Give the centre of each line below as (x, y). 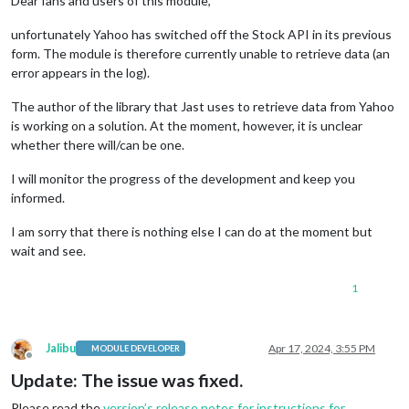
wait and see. (48, 250)
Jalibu (61, 348)
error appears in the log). (80, 72)
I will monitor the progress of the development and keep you (183, 178)
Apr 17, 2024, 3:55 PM (322, 348)
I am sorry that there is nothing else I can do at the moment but (192, 231)
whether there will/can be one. (98, 144)
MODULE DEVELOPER (136, 349)
